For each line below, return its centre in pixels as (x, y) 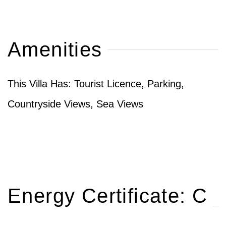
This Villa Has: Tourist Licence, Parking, (96, 84)
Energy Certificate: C (108, 196)
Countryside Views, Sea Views (75, 104)
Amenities (55, 50)
